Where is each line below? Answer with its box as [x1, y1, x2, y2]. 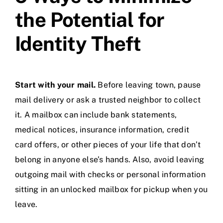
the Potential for [15, 8, 164, 32]
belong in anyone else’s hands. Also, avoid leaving [15, 155, 204, 165]
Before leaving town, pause [96, 80, 201, 90]
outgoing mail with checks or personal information [15, 170, 206, 180]
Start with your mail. [15, 80, 96, 90]
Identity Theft [15, 32, 141, 56]
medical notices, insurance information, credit [15, 125, 190, 135]
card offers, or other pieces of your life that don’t [15, 140, 201, 150]
